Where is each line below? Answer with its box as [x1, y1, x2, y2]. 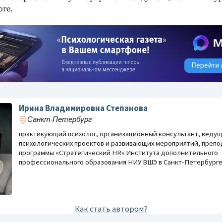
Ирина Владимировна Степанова [19, 103, 148, 114]
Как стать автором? [74, 203, 148, 214]
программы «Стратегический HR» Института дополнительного [19, 148, 218, 158]
